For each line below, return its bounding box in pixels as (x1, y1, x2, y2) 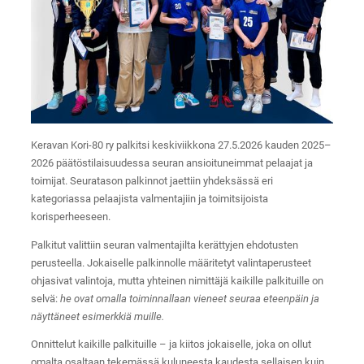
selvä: (30, 292, 60, 305)
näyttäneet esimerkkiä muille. (30, 310, 164, 323)
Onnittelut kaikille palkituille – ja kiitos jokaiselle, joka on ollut (30, 338, 311, 351)
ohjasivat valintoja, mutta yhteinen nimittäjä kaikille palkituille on (30, 274, 323, 287)
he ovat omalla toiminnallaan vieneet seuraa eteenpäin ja (59, 292, 319, 305)
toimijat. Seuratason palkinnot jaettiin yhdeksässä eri (30, 174, 273, 187)
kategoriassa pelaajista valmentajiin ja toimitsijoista (30, 192, 268, 205)
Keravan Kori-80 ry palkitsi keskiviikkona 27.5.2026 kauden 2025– (30, 138, 331, 151)
